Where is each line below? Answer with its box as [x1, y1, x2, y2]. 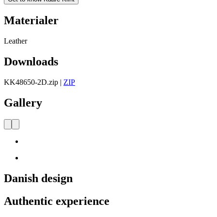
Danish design [4, 171, 73, 185]
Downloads [4, 55, 58, 68]
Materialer [4, 14, 59, 27]
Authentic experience [4, 194, 109, 207]
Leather [4, 37, 27, 46]
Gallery [4, 96, 42, 109]
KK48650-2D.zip [4, 78, 58, 86]
